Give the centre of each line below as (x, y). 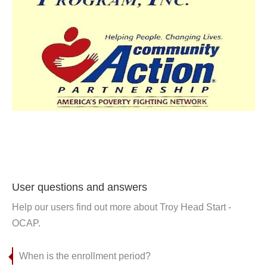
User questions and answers (80, 187)
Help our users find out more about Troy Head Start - (122, 207)
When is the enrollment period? (85, 256)
